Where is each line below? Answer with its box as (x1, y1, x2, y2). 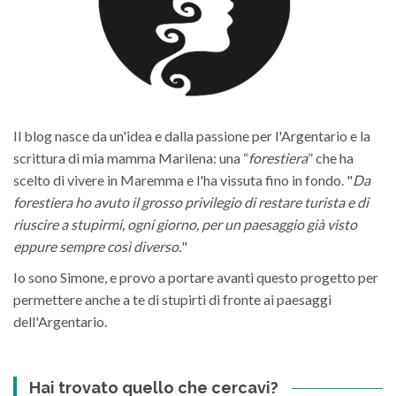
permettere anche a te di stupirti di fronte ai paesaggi (13, 291, 331, 308)
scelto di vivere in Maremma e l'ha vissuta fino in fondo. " (13, 171, 353, 189)
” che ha (308, 149, 354, 167)
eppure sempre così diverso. (13, 238, 181, 255)
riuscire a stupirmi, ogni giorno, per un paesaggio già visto (13, 216, 357, 233)
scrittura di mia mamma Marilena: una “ (13, 149, 248, 167)
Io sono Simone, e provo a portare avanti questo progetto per (13, 269, 378, 286)
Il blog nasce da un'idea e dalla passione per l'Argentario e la (13, 127, 370, 145)
